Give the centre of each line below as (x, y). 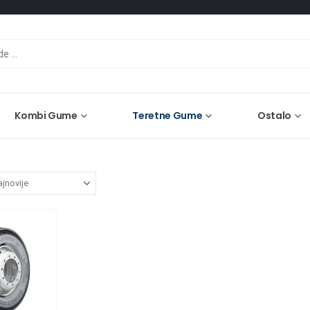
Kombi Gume (46, 116)
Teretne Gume (167, 116)
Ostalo (274, 116)
